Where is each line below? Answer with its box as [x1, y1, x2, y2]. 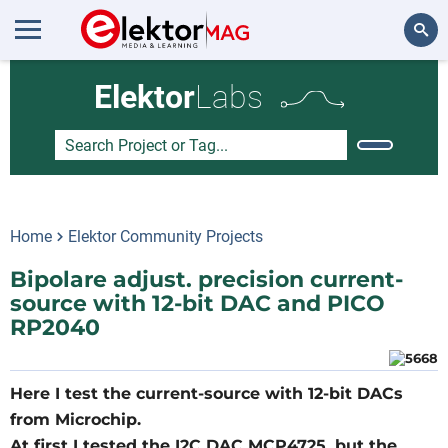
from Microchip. [10, 410, 141, 429]
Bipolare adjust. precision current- [10, 266, 403, 293]
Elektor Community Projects [68, 227, 263, 246]
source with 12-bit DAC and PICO [10, 290, 385, 317]
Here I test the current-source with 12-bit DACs [10, 384, 403, 403]
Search [385, 76, 428, 93]
